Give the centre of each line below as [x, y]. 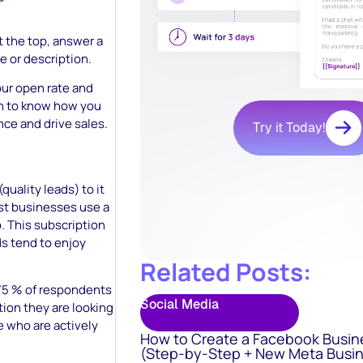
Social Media [179, 304]
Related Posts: [226, 272]
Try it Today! [289, 128]
